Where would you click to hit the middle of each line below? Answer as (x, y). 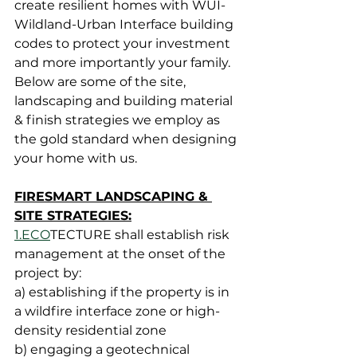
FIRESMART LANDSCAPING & (113, 196)
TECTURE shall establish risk (141, 234)
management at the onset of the (122, 253)
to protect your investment (143, 43)
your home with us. (76, 158)
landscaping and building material (125, 100)
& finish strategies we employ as (119, 120)
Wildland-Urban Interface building (126, 24)
